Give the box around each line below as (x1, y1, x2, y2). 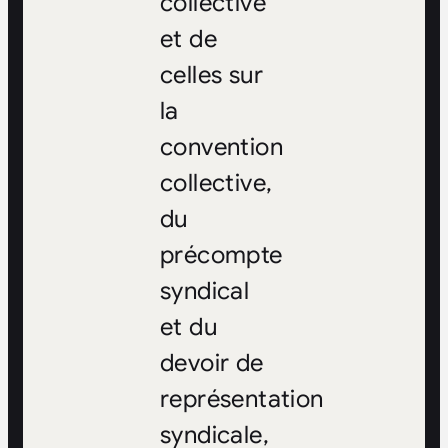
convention (159, 132, 283, 163)
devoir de (159, 348, 264, 379)
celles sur (159, 60, 263, 91)
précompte (159, 240, 283, 271)
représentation (159, 384, 324, 415)
